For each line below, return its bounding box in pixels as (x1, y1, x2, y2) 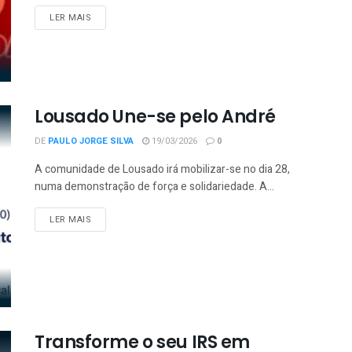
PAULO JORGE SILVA (48, 134, 134, 148)
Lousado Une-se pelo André (35, 104, 276, 129)
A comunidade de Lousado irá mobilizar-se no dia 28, (35, 160, 290, 178)
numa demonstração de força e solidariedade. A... (35, 178, 274, 195)
